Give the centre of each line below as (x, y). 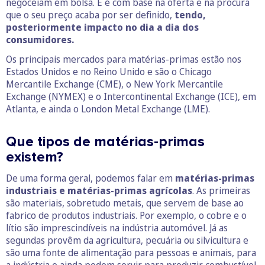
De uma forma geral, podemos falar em (91, 178)
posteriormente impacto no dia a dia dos (102, 28)
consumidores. (40, 40)
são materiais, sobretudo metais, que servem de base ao (125, 203)
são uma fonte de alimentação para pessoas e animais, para (131, 253)
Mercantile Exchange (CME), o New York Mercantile (114, 84)
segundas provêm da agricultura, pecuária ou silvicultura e (127, 240)
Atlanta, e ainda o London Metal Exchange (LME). (108, 109)
